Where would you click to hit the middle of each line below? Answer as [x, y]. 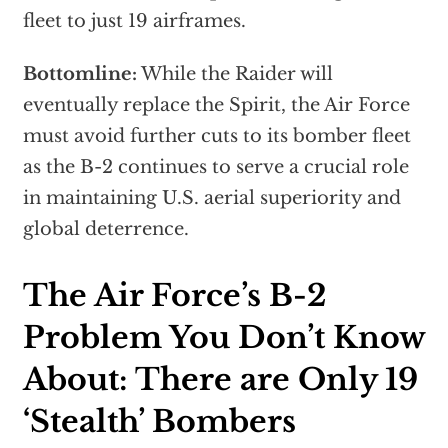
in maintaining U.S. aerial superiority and [211, 198]
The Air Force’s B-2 [174, 296]
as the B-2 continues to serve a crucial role [215, 167]
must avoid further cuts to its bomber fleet [216, 136]
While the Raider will [234, 74]
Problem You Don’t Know [223, 338]
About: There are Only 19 [220, 380]
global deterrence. [105, 229]
